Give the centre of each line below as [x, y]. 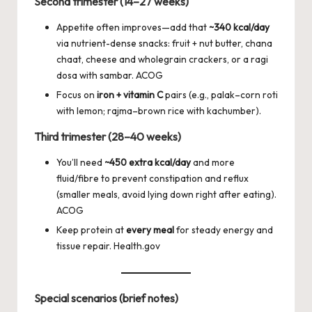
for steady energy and [224, 230]
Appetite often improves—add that [133, 28]
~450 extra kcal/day [148, 163]
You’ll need [80, 163]
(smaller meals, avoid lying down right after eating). [166, 195]
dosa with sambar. [96, 76]
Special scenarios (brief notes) [106, 298]
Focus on [77, 95]
